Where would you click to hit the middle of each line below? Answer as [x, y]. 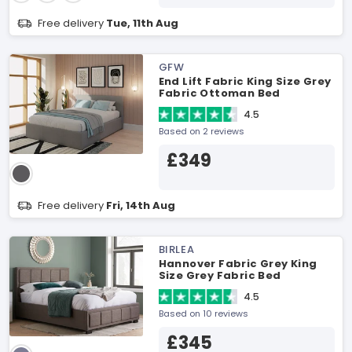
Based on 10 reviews [203, 313]
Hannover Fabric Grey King [238, 264]
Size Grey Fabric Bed [220, 275]
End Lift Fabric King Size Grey [245, 81]
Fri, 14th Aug [141, 205]
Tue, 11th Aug [142, 23]
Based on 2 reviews [201, 131]
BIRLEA [176, 249]
